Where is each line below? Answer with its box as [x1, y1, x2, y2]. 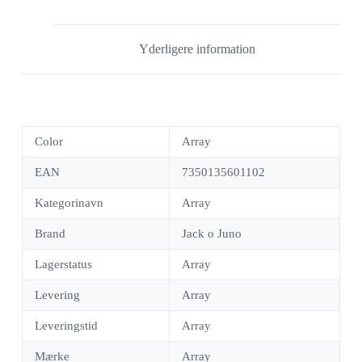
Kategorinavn [34, 196, 103, 210]
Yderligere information [138, 42, 255, 57]
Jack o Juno [181, 227, 242, 241]
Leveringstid [34, 319, 98, 333]
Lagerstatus [34, 258, 92, 271]
